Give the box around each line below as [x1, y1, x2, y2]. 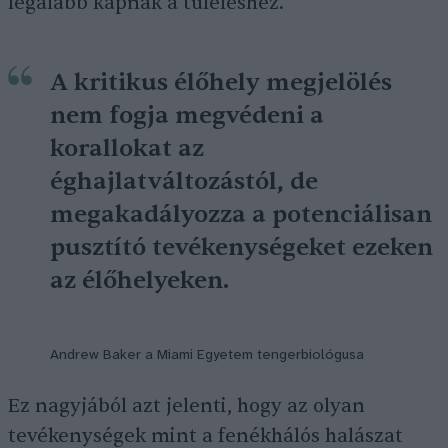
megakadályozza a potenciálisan [50, 199, 432, 230]
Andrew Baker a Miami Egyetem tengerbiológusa [50, 348, 364, 363]
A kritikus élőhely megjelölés [50, 67, 392, 98]
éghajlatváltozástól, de [50, 166, 318, 197]
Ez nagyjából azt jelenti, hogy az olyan [8, 394, 365, 418]
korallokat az [50, 133, 204, 164]
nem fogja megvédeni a [50, 100, 324, 131]
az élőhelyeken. [50, 265, 229, 296]
